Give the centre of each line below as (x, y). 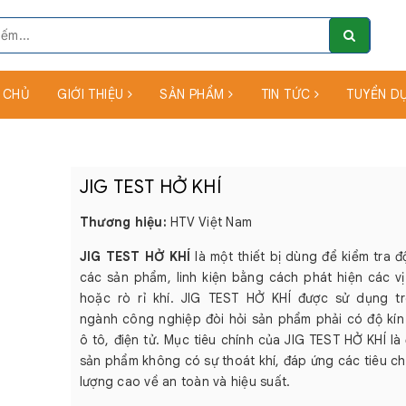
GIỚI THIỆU (92, 94)
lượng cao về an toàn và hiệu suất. (185, 382)
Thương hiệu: (123, 222)
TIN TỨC (287, 94)
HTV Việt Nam (211, 222)
